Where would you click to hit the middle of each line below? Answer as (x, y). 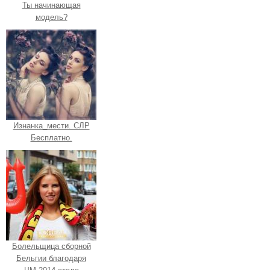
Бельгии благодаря (51, 258)
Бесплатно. (51, 137)
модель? (51, 17)
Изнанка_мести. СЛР (51, 125)
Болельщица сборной (51, 246)
